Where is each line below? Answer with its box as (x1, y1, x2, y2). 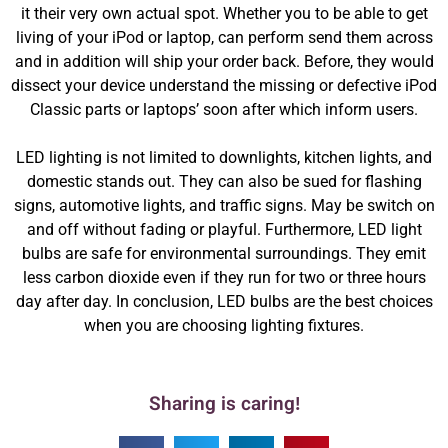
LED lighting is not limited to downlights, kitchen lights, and (16, 148, 432, 167)
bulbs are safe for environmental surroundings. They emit (22, 244, 426, 263)
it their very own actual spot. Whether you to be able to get (20, 4, 428, 23)
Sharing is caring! (148, 391, 300, 421)
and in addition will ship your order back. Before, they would (14, 52, 434, 71)
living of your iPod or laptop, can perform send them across (15, 28, 433, 47)
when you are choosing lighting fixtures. (84, 316, 364, 335)
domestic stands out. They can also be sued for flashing (26, 172, 422, 191)
